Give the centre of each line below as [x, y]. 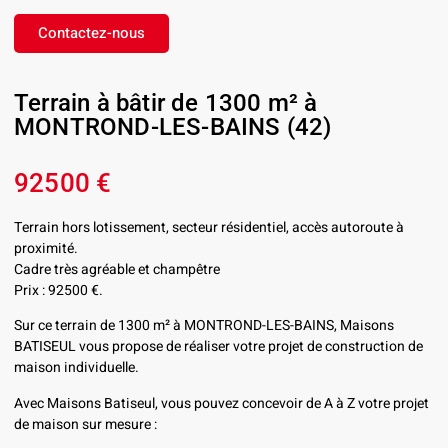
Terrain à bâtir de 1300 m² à [166, 103]
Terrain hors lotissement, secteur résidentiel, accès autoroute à [209, 227]
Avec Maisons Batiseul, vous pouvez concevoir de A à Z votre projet [221, 403]
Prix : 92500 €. [58, 290]
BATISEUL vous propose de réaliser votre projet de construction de [218, 347]
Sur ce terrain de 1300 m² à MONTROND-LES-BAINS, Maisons [204, 326]
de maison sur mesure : [85, 424]
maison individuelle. [76, 368]
